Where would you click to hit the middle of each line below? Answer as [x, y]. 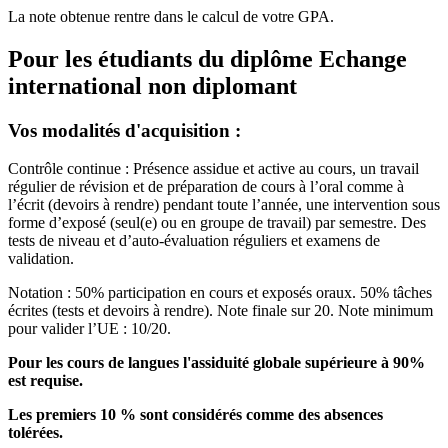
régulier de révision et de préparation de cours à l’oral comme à [206, 187]
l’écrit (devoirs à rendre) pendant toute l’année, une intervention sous [224, 205]
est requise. [45, 381]
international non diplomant [152, 85]
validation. [41, 259]
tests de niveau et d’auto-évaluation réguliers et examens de [194, 241]
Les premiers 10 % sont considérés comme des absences [195, 415]
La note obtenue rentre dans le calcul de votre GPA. [171, 16]
